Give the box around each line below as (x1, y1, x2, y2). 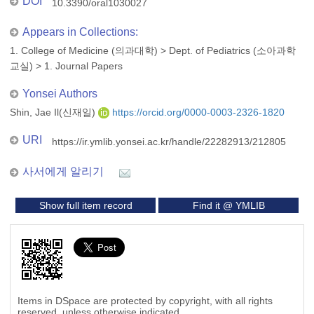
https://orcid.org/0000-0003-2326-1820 (109, 107, 285, 118)
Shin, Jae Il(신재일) (10, 107, 98, 118)
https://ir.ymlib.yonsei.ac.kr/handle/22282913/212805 (52, 136, 286, 147)
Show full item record (39, 200, 132, 211)
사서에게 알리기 (22, 165, 104, 177)
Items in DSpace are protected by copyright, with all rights (18, 295, 273, 306)
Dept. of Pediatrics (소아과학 (169, 45, 296, 56)
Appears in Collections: (22, 26, 138, 38)
